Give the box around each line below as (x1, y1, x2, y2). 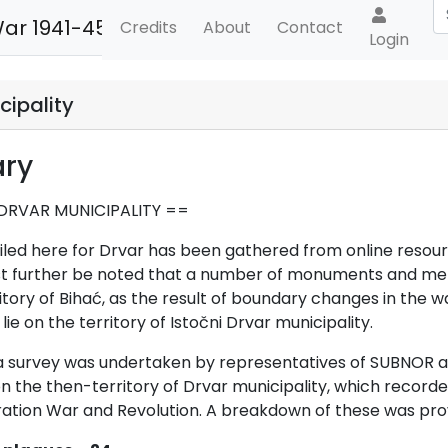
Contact (277, 15, 344, 39)
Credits (120, 15, 178, 39)
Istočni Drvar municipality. (170, 311, 373, 334)
